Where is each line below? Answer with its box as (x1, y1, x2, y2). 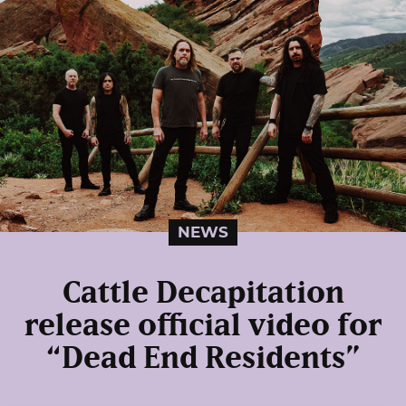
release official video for (24, 311, 382, 342)
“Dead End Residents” (45, 343, 361, 374)
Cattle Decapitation (62, 278, 344, 309)
